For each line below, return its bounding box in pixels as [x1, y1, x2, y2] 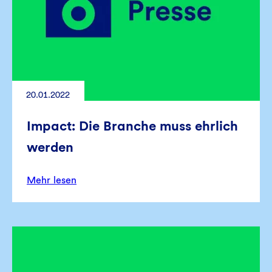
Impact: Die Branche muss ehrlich [27, 118, 238, 134]
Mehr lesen [27, 174, 76, 186]
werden [27, 139, 73, 155]
